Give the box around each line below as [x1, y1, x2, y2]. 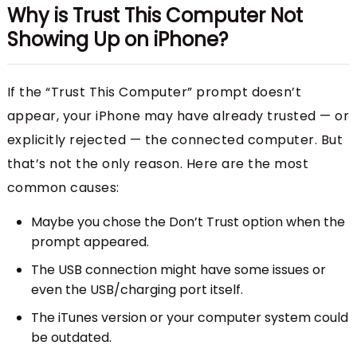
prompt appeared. [30, 233, 149, 252]
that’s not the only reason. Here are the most [6, 155, 309, 174]
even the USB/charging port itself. [30, 280, 243, 300]
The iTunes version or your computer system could [30, 308, 348, 328]
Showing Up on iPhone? [6, 26, 228, 53]
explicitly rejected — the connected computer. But [6, 131, 343, 150]
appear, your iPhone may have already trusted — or [6, 107, 350, 126]
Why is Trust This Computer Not [6, 2, 303, 29]
